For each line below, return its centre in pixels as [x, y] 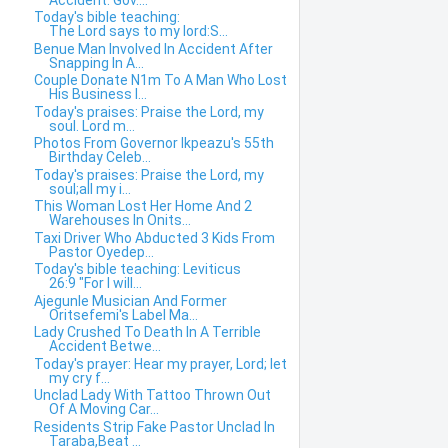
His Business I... [97, 94]
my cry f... [79, 377]
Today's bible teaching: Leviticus [137, 269]
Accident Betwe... [104, 346]
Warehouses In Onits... [119, 220]
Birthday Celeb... [99, 157]
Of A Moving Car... [103, 409]
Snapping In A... [96, 62]
